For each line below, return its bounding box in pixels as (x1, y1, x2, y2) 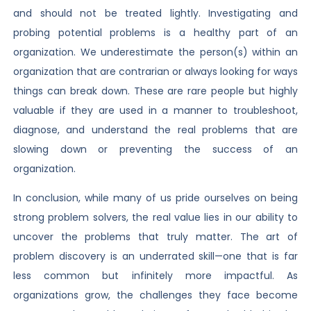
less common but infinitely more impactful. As (12, 269, 299, 283)
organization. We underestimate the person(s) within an (12, 44, 299, 59)
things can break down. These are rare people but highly (12, 83, 299, 98)
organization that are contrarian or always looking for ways (12, 64, 299, 78)
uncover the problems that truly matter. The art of (12, 230, 299, 244)
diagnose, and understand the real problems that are (12, 122, 299, 137)
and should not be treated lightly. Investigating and (12, 6, 299, 20)
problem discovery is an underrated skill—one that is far (12, 249, 299, 264)
